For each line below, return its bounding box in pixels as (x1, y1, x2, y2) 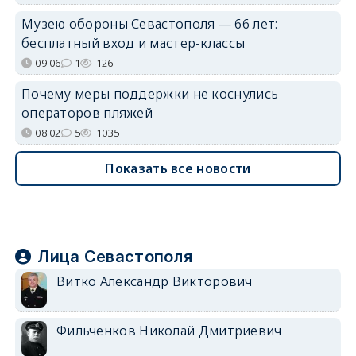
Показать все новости (105, 159, 251, 177)
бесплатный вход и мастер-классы (21, 33, 246, 52)
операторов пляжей (21, 103, 153, 122)
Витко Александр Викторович (56, 272, 253, 290)
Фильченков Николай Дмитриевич (56, 321, 282, 339)
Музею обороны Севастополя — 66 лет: (21, 14, 278, 33)
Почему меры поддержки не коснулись (21, 84, 279, 103)
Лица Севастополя (37, 246, 193, 266)
